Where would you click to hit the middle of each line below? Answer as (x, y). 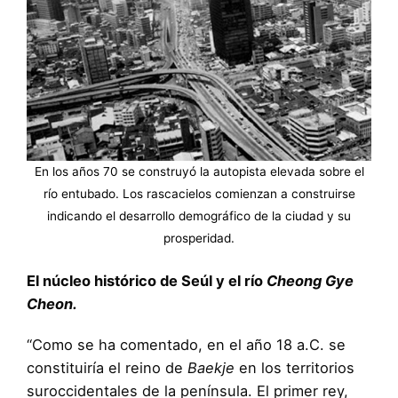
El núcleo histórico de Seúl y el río (147, 280)
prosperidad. (199, 239)
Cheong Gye (310, 280)
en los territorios (295, 367)
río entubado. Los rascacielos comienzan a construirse (199, 194)
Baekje (211, 367)
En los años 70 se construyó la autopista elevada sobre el (199, 172)
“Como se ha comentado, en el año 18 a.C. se (186, 344)
